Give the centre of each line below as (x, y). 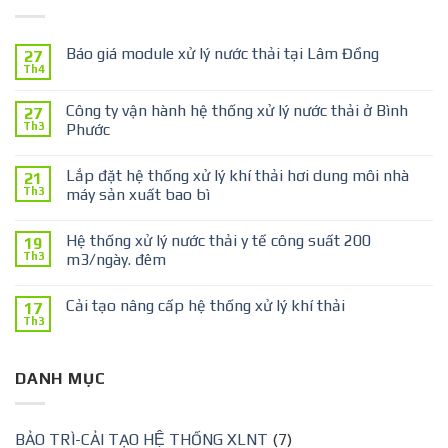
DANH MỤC (60, 379)
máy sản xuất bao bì (138, 195)
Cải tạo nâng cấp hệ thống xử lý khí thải (205, 306)
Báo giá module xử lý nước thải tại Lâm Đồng (222, 54)
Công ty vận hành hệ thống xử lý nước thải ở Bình (237, 111)
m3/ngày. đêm (116, 260)
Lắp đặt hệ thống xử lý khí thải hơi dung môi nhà (237, 176)
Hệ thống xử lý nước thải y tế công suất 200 (218, 241)
